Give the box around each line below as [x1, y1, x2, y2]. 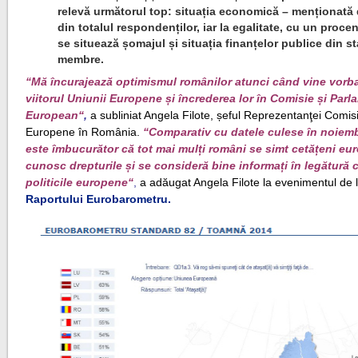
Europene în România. [26, 125, 141, 138]
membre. [58, 53, 105, 66]
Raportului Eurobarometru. [26, 193, 172, 205]
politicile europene [26, 176, 129, 189]
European [26, 109, 79, 121]
